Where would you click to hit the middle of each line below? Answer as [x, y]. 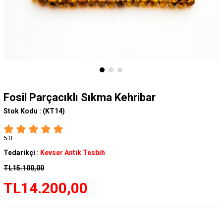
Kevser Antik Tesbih [72, 153]
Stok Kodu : [23, 111]
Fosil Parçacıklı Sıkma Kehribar [79, 98]
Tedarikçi [19, 153]
